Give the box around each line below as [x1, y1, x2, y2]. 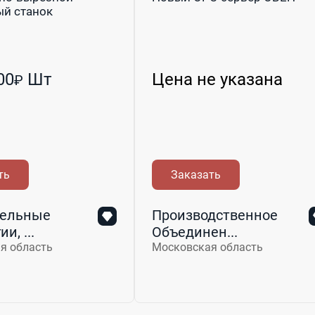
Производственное [152, 206, 278, 224]
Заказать [170, 167, 221, 181]
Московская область [152, 240, 263, 254]
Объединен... [152, 223, 238, 240]
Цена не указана [152, 69, 283, 89]
